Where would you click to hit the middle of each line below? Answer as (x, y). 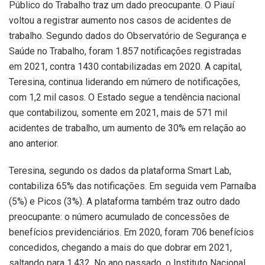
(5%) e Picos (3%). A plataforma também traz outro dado (125, 202)
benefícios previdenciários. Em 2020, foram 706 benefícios (131, 232)
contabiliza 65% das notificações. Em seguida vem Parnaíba (132, 186)
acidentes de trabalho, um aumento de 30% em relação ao (127, 128)
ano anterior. (34, 144)
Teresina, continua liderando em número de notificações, (125, 82)
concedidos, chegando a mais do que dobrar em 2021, (120, 248)
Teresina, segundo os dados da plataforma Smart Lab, (120, 171)
